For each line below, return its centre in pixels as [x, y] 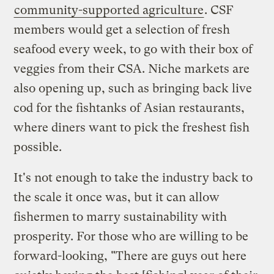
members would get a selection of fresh [122, 29]
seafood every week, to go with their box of [133, 49]
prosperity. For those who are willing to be [131, 236]
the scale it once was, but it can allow [117, 197]
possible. [38, 147]
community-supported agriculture [109, 10]
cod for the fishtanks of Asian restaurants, [129, 108]
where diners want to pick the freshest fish [132, 127]
